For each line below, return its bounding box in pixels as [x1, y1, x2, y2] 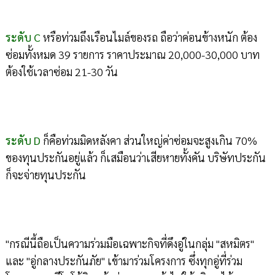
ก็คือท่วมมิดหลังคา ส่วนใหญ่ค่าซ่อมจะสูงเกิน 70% [40, 133, 257, 148]
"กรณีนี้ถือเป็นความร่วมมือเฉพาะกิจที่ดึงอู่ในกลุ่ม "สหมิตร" [5, 236, 254, 251]
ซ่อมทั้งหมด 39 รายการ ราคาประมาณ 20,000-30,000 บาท [5, 47, 260, 62]
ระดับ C [5, 30, 41, 45]
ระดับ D [5, 133, 41, 148]
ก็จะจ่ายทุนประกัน [5, 168, 86, 182]
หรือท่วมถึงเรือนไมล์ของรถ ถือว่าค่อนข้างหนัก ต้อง [40, 30, 257, 45]
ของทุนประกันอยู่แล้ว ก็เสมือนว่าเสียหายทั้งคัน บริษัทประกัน [5, 150, 266, 165]
